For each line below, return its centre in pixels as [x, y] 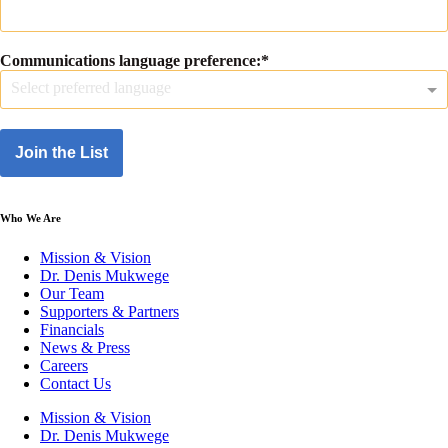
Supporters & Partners [109, 311]
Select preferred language [91, 88]
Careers [64, 365]
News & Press [85, 347]
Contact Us [75, 383]
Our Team [72, 293]
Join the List [61, 153]
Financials [72, 329]
